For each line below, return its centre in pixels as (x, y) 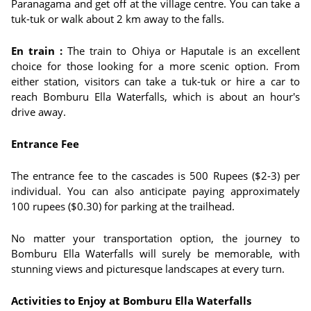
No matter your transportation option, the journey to (155, 238)
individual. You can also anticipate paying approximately (155, 191)
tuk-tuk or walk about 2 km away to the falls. (118, 19)
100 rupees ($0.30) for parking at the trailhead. (123, 206)
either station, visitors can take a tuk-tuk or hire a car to (155, 81)
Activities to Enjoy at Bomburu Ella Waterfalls (131, 301)
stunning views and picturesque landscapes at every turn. (148, 269)
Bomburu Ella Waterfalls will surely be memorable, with (155, 253)
